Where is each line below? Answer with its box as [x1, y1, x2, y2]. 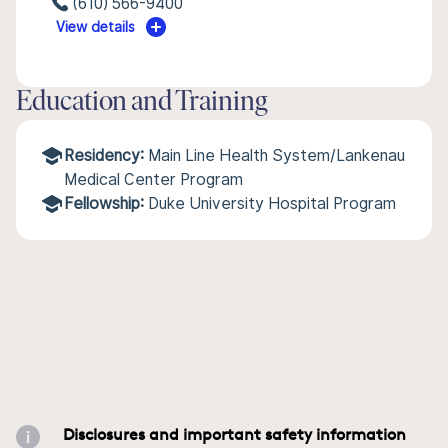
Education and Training [16, 89, 268, 117]
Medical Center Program [64, 170, 243, 189]
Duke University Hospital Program [148, 194, 396, 213]
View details [56, 19, 136, 35]
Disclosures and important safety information [63, 423, 406, 444]
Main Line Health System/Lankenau [148, 146, 405, 165]
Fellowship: [64, 194, 144, 213]
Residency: [64, 146, 144, 165]
